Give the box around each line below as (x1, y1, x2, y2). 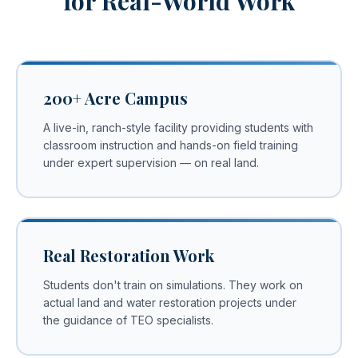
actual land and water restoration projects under (42, 295, 296, 309)
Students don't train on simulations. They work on (42, 277, 303, 292)
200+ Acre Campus (42, 86, 188, 109)
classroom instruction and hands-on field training (42, 137, 298, 152)
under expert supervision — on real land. (42, 155, 259, 169)
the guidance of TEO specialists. (42, 312, 213, 327)
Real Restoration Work (42, 244, 214, 266)
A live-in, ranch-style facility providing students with (42, 120, 313, 134)
